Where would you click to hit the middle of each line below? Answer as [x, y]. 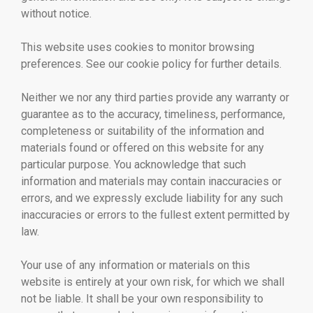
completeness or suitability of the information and [143, 131]
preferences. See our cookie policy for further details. [151, 64]
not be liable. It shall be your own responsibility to [142, 299]
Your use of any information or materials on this [136, 265]
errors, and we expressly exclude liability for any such [152, 198]
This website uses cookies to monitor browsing [138, 47]
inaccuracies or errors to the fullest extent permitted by [155, 215]
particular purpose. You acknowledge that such [133, 165]
